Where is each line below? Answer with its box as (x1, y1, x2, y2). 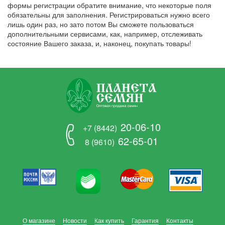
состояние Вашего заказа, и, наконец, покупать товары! (8, 38, 191, 49)
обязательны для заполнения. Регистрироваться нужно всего (8, 10, 210, 20)
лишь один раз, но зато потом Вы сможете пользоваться (8, 19, 194, 30)
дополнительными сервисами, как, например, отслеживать (8, 29, 202, 39)
